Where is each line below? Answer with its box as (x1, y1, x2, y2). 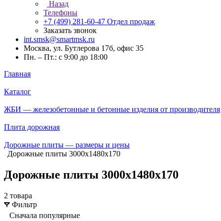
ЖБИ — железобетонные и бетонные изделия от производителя (4, 105, 220, 113)
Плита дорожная (4, 123, 60, 131)
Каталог (4, 87, 31, 96)
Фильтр (12, 200, 37, 209)
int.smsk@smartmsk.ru (24, 35, 95, 43)
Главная (4, 70, 31, 78)
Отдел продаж (107, 17, 155, 26)
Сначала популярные (9, 211, 80, 220)
